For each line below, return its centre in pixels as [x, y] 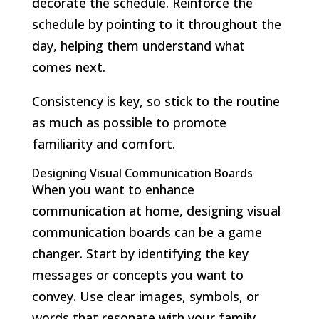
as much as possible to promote [129, 122]
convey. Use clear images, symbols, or [145, 296]
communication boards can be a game [147, 232]
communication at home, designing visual [156, 210]
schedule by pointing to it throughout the [156, 24]
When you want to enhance [113, 189]
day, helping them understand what [138, 45]
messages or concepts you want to [137, 274]
